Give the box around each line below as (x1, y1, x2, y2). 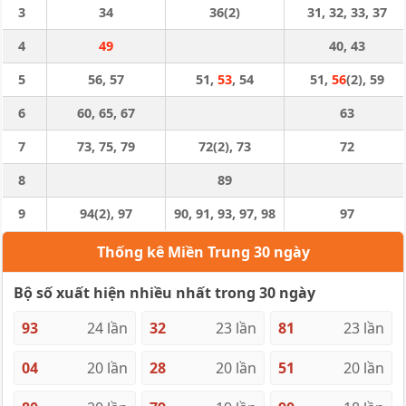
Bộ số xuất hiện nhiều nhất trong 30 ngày (14, 283, 315, 303)
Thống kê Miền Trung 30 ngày (96, 242, 310, 262)
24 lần (87, 318, 129, 338)
